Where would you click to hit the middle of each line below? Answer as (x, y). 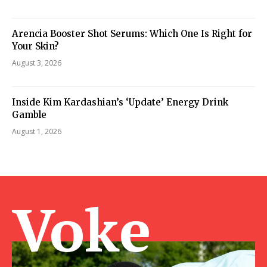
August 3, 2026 (37, 63)
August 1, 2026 (37, 131)
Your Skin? (35, 46)
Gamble (29, 114)
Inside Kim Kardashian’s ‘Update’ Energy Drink (120, 102)
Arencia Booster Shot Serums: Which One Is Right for (132, 33)
